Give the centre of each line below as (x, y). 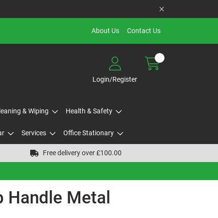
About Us (105, 31)
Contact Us (144, 31)
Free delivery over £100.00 (82, 153)
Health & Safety (89, 111)
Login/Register (115, 79)
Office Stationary (88, 133)
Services (34, 133)
